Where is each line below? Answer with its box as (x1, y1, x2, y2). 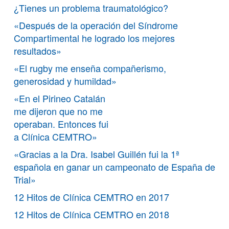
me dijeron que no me (14, 104, 103, 118)
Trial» (14, 172, 36, 186)
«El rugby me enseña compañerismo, (14, 61, 166, 75)
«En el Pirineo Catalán (14, 91, 105, 105)
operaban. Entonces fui (14, 117, 108, 130)
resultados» (14, 43, 61, 57)
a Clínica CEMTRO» (14, 129, 97, 143)
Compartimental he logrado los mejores (14, 31, 175, 44)
